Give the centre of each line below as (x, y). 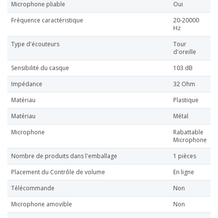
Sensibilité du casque (40, 68)
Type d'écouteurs (35, 44)
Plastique (186, 100)
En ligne (184, 172)
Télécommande (33, 188)
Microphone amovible (42, 204)
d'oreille (185, 52)
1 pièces (185, 156)
